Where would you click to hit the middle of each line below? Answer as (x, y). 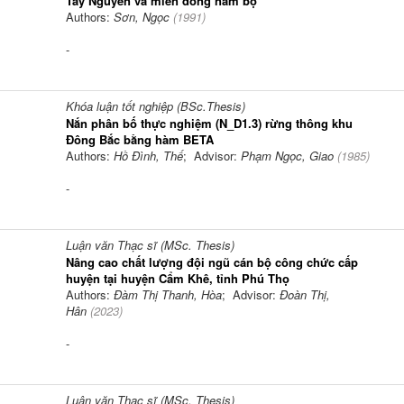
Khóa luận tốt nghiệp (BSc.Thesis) (156, 106)
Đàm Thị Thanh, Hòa (168, 294)
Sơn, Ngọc (142, 16)
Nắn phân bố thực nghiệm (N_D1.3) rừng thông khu (209, 123)
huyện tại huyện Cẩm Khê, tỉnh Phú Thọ (178, 278)
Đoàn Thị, (305, 294)
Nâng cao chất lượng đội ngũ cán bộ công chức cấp (212, 262)
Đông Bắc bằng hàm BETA (140, 139)
